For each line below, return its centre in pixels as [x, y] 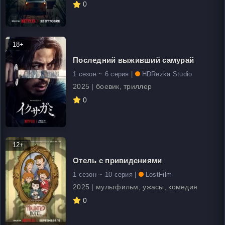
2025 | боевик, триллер [113, 86]
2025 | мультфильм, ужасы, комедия [135, 187]
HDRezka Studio [167, 74]
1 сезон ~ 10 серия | [106, 174]
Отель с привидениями [118, 160]
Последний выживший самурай [134, 60]
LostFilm [159, 174]
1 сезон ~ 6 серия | [104, 74]
